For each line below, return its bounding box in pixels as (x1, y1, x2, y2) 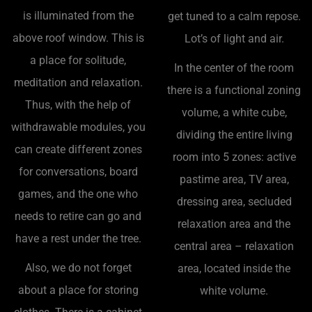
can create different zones (14, 142, 142, 156)
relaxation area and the (178, 217, 290, 231)
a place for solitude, (30, 53, 126, 67)
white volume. (200, 283, 268, 297)
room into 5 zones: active (172, 150, 296, 164)
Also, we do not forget (24, 260, 132, 274)
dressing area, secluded (176, 194, 292, 208)
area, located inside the (178, 261, 290, 275)
